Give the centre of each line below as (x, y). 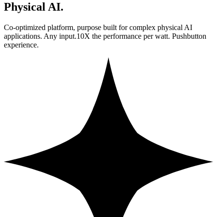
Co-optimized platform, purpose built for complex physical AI (98, 28)
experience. (21, 45)
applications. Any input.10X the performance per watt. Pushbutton (105, 36)
